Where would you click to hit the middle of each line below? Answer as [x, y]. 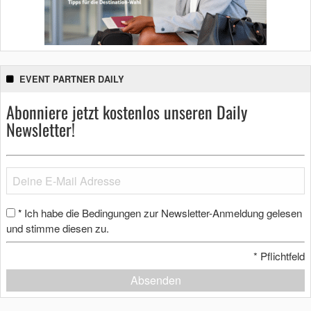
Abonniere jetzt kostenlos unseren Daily [127, 112]
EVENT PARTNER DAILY [72, 79]
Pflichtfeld [281, 255]
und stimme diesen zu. [58, 228]
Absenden [155, 280]
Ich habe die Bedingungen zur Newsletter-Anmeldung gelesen [163, 213]
